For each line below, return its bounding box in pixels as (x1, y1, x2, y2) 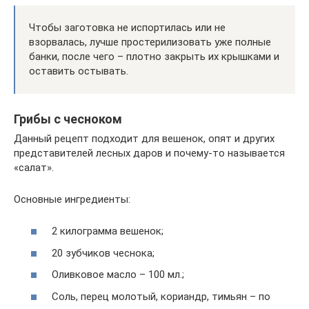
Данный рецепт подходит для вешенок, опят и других (14, 132, 275, 145)
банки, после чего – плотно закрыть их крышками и (29, 50, 279, 63)
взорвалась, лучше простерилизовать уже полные (29, 35, 271, 48)
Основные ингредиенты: (14, 192, 130, 206)
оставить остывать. (29, 64, 128, 77)
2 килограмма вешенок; (52, 225, 163, 237)
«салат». (14, 161, 54, 174)
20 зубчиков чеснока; (52, 246, 154, 259)
